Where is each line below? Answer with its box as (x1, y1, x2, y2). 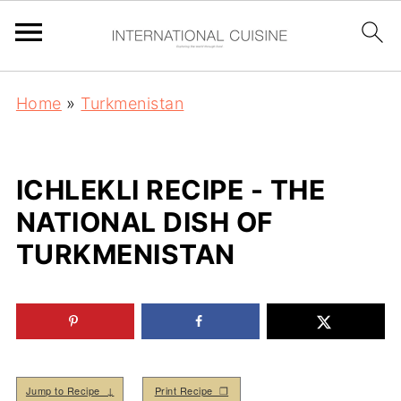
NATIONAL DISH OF (15, 206, 274, 238)
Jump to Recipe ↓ (25, 382, 115, 397)
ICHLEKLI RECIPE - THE (15, 174, 326, 206)
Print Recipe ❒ (154, 382, 229, 397)
